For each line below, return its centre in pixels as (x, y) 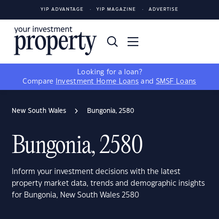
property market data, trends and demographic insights (108, 184)
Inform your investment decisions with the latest (96, 172)
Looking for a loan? (109, 72)
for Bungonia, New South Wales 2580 (76, 195)
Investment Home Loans (97, 82)
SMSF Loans (176, 82)
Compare (39, 82)
